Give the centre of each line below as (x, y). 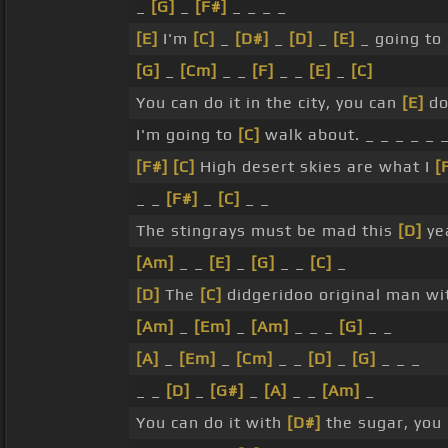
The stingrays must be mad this (267, 231)
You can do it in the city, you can (269, 103)
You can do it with (211, 423)
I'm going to (187, 135)
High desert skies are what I (315, 167)
